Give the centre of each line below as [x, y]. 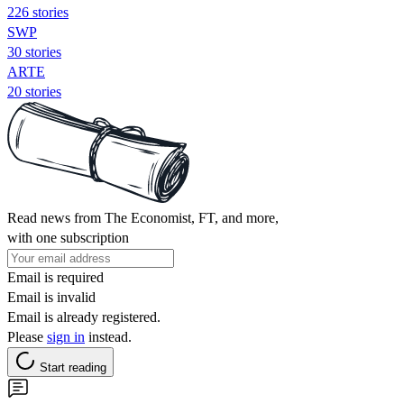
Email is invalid [51, 297]
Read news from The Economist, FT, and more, [143, 217]
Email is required [55, 277]
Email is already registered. [84, 317]
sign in [66, 336]
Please [27, 336]
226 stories [38, 12]
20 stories [34, 91]
